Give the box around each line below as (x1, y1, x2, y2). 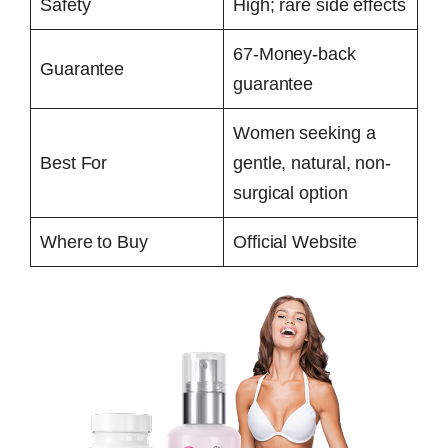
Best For (40, 152, 108, 173)
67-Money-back (233, 43, 356, 64)
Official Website (233, 231, 357, 252)
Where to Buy (40, 231, 148, 252)
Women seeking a (233, 122, 376, 143)
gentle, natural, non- (233, 152, 391, 173)
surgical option (233, 182, 348, 203)
